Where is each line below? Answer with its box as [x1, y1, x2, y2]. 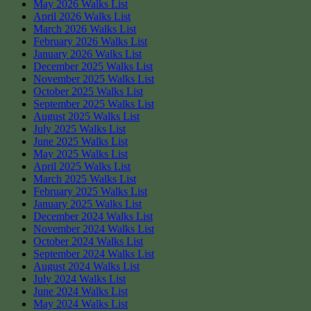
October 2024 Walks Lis [33, 235, 140, 247]
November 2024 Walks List [33, 222, 154, 235]
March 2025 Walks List [33, 172, 136, 185]
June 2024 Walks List [33, 285, 128, 297]
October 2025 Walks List [33, 85, 143, 97]
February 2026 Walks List [33, 35, 147, 47]
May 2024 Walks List [33, 297, 128, 310]
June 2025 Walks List [33, 135, 128, 147]
